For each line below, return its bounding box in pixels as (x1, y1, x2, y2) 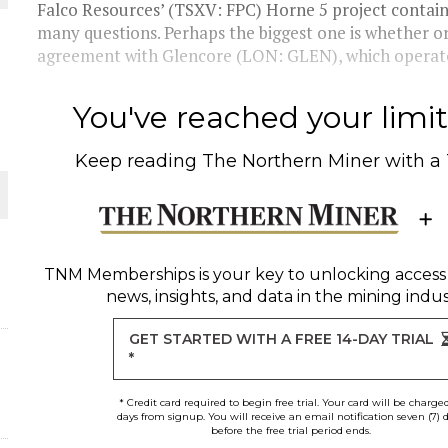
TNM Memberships (43, 265, 195, 284)
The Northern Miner (202, 150, 381, 172)
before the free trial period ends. (210, 424, 371, 437)
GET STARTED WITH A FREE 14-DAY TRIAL (129, 330, 435, 348)
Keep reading (75, 150, 203, 172)
